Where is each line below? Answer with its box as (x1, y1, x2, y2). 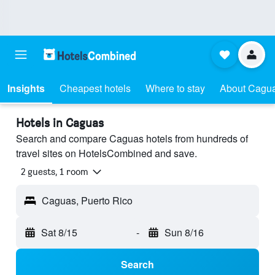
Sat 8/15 (41, 225, 77, 240)
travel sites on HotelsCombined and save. (16, 146, 197, 160)
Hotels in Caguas (16, 115, 104, 130)
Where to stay (145, 81, 205, 95)
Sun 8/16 (164, 225, 204, 240)
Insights (7, 81, 45, 95)
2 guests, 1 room (21, 166, 88, 178)
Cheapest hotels (60, 81, 131, 95)
